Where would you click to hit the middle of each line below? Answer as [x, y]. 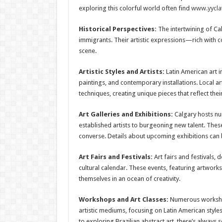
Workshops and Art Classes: [123, 199]
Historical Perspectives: [117, 29]
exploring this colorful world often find [135, 8]
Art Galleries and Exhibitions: [126, 114]
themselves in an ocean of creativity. [129, 178]
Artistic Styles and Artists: [121, 71]
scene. [87, 51]
